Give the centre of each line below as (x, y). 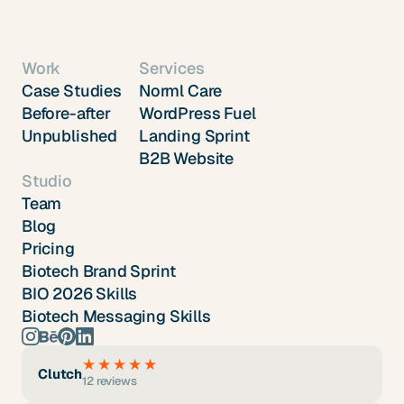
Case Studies (72, 91)
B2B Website (187, 159)
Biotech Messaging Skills (116, 317)
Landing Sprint (194, 136)
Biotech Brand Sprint (99, 271)
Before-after (66, 114)
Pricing (48, 249)
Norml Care (181, 91)
